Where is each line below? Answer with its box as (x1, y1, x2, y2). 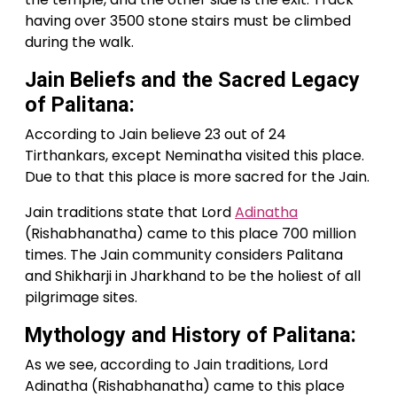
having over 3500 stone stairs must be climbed (25, 11, 351, 32)
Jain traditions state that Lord (25, 202, 235, 223)
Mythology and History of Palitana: (25, 323, 356, 348)
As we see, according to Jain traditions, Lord (25, 354, 328, 376)
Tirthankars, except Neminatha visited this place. (25, 145, 364, 167)
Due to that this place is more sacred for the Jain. (25, 167, 370, 188)
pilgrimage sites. (25, 287, 137, 308)
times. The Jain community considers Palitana (25, 245, 343, 266)
